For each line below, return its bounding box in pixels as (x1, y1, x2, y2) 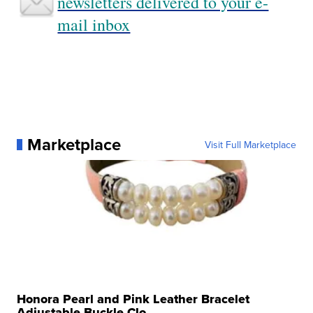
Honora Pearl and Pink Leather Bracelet (17, 290, 250, 309)
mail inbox (57, 13, 131, 36)
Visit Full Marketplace (204, 138, 296, 152)
